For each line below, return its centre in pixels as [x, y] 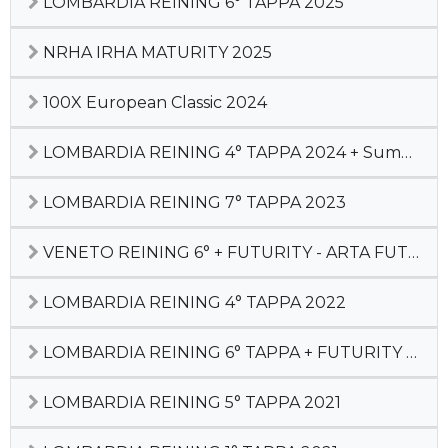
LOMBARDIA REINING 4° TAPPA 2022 [192, 302]
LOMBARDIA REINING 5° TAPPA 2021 [190, 402]
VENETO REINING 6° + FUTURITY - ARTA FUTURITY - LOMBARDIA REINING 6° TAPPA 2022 [223, 252]
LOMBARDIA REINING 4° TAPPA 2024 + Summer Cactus [220, 152]
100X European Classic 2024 [153, 102]
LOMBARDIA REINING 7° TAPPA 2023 [192, 202]
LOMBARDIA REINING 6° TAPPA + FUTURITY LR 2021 [222, 352]
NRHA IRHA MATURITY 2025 [155, 52]
